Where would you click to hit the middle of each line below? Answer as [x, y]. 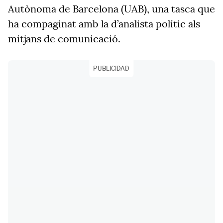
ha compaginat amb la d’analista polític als [104, 24]
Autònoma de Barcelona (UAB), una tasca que [111, 9]
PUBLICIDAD [111, 68]
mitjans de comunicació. [64, 39]
